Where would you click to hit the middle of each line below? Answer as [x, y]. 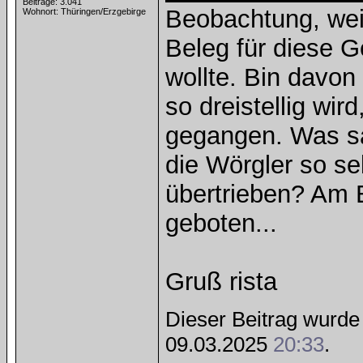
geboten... [221, 223]
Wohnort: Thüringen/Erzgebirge [84, 11]
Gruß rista [221, 282]
